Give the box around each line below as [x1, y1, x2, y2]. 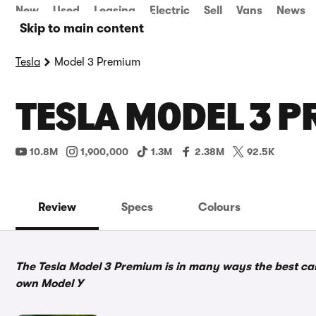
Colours [198, 201, 241, 214]
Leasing [94, 4, 135, 17]
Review [38, 201, 76, 214]
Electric [150, 4, 190, 17]
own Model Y [16, 277, 83, 290]
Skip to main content [20, 21, 144, 35]
